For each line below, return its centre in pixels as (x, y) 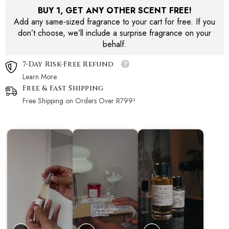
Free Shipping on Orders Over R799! (79, 101)
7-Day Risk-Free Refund (68, 64)
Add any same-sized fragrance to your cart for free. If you (114, 22)
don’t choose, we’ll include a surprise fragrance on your (114, 33)
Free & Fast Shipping (63, 88)
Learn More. (40, 77)
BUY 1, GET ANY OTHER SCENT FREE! (114, 11)
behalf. (114, 44)
